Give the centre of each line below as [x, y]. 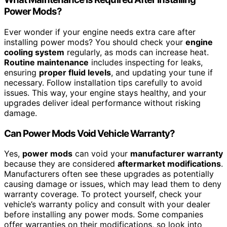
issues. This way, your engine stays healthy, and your [105, 93]
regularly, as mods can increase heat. [137, 52]
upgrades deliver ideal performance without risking [102, 103]
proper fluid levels [75, 73]
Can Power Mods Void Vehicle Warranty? [90, 133]
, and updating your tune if [162, 73]
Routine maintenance [46, 63]
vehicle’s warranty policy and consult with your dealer [107, 204]
